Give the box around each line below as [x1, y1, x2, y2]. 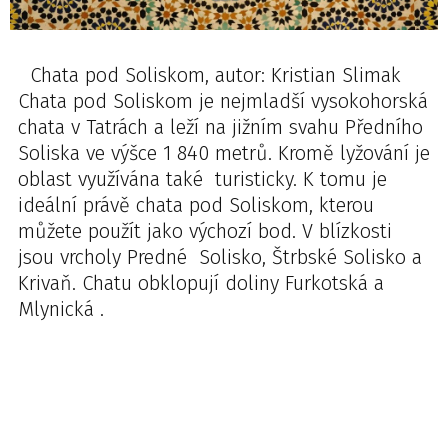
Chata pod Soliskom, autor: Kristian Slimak [18, 63, 401, 87]
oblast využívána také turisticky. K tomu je [18, 167, 387, 191]
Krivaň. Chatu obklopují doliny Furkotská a [18, 271, 384, 295]
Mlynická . [18, 297, 104, 321]
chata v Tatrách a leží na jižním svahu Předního [18, 115, 423, 139]
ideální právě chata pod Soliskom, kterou [18, 193, 374, 217]
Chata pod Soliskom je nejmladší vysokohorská [18, 89, 428, 113]
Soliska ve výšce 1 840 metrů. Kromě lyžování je [18, 141, 430, 165]
